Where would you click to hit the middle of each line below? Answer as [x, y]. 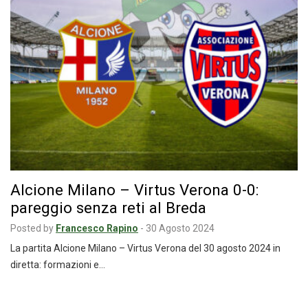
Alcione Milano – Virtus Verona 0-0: [134, 190]
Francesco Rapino [97, 229]
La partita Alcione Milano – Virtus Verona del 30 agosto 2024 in [145, 249]
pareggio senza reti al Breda [108, 208]
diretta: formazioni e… [58, 265]
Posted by [32, 229]
